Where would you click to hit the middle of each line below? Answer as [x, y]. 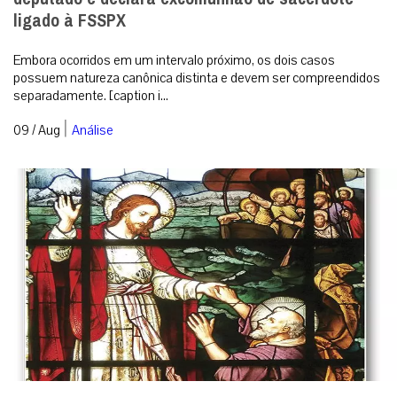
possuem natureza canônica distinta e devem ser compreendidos [197, 78]
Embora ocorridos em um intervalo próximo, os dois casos [174, 60]
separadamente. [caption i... [91, 95]
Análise [93, 130]
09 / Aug [37, 130]
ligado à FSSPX [70, 20]
